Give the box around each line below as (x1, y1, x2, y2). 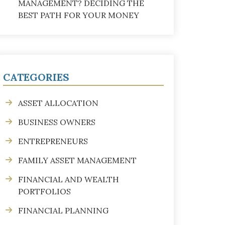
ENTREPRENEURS (18, 136, 88, 146)
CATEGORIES (3, 71, 69, 83)
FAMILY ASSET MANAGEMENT (18, 155, 137, 165)
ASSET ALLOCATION (18, 98, 98, 108)
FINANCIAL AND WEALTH (18, 174, 119, 184)
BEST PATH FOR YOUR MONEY (18, 10, 139, 20)
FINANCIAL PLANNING (18, 205, 108, 215)
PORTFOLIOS (18, 186, 71, 196)
